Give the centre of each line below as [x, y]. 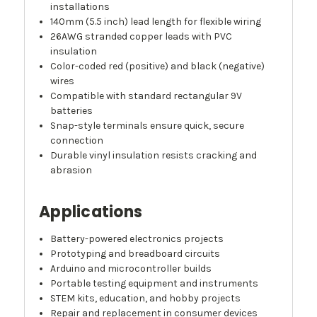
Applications [91, 212]
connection [77, 141]
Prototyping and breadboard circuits [136, 254]
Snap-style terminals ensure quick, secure [148, 126]
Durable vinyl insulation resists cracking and [154, 156]
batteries [72, 111]
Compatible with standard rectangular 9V [146, 96]
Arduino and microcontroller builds [131, 269]
